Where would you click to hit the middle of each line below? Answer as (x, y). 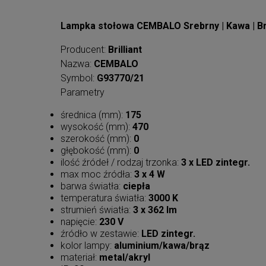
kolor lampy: (87, 246)
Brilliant (125, 50)
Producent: (84, 50)
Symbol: (79, 78)
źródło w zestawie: (101, 234)
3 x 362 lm (154, 210)
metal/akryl (125, 258)
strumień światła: (96, 210)
